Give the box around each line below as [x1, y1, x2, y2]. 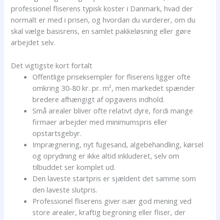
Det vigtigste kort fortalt [11, 60, 93, 70]
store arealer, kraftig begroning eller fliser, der [32, 207, 186, 217]
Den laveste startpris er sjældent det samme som [32, 173, 196, 183]
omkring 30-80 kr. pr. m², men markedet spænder [32, 82, 195, 93]
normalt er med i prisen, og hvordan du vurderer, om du [11, 15, 196, 25]
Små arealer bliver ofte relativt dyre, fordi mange [32, 105, 193, 115]
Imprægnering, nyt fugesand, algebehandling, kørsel [32, 139, 204, 149]
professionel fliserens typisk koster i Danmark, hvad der [11, 3, 193, 14]
